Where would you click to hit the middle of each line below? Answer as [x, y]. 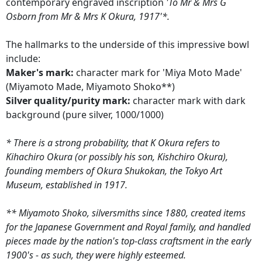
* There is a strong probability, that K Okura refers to [113, 143]
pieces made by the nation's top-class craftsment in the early [128, 241]
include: [23, 59]
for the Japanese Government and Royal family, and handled [128, 227]
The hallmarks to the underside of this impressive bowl [127, 45]
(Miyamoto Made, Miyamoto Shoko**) [90, 87]
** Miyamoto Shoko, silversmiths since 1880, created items [126, 213]
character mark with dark [188, 101]
